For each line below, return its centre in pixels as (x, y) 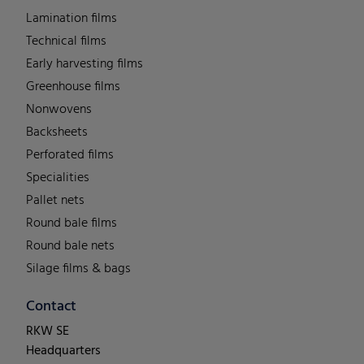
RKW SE (48, 332)
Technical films (66, 42)
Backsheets (57, 133)
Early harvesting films (84, 65)
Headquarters (63, 351)
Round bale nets (70, 247)
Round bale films (71, 224)
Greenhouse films (73, 87)
